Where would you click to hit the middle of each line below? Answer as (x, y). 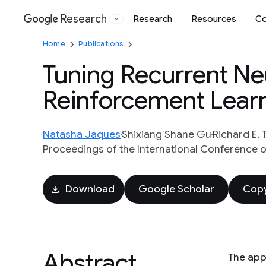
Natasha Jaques (82, 134)
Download (90, 189)
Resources (214, 19)
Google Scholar (176, 189)
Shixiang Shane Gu (167, 134)
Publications (101, 44)
